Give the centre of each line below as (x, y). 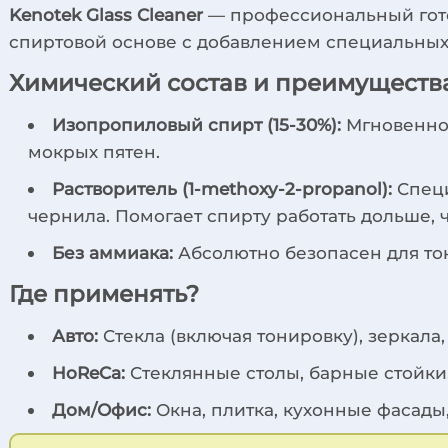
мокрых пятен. (94, 152)
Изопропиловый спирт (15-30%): (197, 125)
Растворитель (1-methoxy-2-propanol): (222, 189)
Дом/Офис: (102, 410)
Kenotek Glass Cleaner (106, 15)
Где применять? (104, 294)
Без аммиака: (113, 253)
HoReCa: (89, 373)
